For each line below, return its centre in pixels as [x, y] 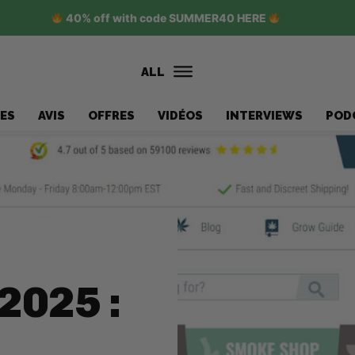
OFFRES [111, 115]
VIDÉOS [180, 115]
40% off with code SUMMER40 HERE [166, 18]
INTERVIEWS [264, 115]
